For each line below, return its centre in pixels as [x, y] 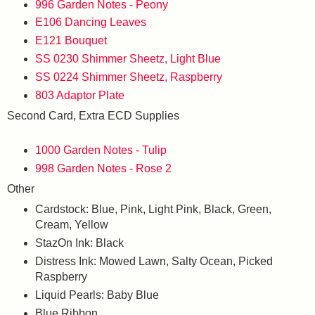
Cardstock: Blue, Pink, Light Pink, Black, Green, [153, 209]
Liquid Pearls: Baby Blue [97, 295]
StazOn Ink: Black [79, 243]
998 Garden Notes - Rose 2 [103, 169]
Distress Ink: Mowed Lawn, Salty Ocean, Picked [154, 261]
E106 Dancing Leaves [90, 22]
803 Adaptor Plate [79, 96]
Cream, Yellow [71, 224]
